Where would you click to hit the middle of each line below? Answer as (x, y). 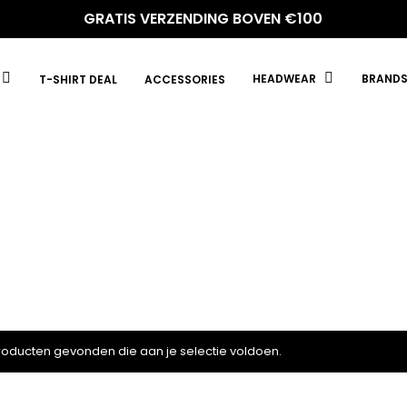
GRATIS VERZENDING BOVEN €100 (203, 19)
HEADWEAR (284, 79)
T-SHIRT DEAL (78, 79)
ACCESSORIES (185, 79)
